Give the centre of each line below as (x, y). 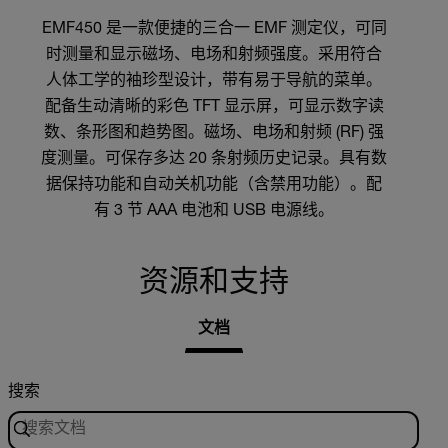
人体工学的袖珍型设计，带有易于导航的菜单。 (214, 81)
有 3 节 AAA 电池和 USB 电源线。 (214, 211)
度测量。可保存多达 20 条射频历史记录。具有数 (214, 159)
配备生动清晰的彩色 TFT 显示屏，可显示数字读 (214, 107)
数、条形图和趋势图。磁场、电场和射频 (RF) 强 (214, 133)
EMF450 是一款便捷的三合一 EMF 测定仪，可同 (214, 29)
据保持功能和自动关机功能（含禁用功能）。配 (214, 185)
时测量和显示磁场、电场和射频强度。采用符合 (214, 55)
